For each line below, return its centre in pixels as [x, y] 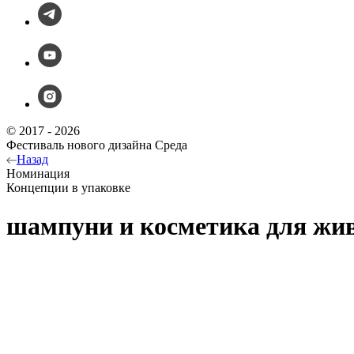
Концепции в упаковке [68, 188]
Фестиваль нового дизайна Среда [97, 145]
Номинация [38, 173]
